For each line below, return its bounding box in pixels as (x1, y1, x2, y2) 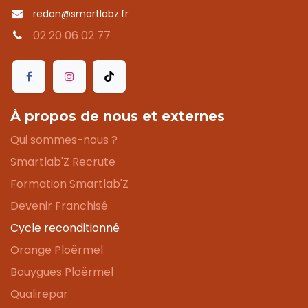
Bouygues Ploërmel (10, 264, 113, 280)
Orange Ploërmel (10, 242, 103, 258)
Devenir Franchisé (10, 198, 108, 214)
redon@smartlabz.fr (32, 6, 129, 21)
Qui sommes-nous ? (10, 132, 118, 148)
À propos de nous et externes (10, 108, 225, 124)
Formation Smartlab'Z (10, 176, 129, 192)
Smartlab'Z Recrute (10, 154, 115, 170)
